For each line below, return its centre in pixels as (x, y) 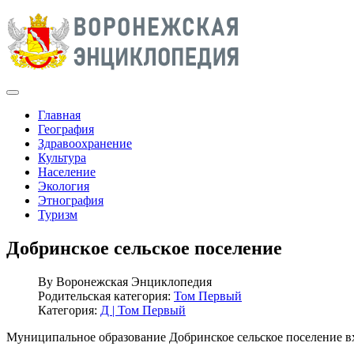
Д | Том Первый (143, 310)
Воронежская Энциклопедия (134, 281)
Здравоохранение (85, 143)
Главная (59, 115)
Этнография (71, 200)
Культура (62, 158)
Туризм (58, 215)
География (66, 129)
